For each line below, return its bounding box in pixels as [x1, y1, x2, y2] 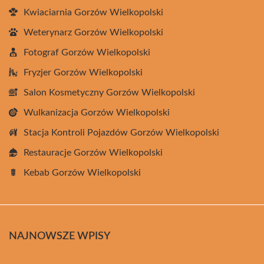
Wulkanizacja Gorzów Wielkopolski [24, 107, 170, 117]
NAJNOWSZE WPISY [9, 230, 110, 242]
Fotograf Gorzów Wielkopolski [24, 47, 150, 57]
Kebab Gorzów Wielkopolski [24, 167, 141, 177]
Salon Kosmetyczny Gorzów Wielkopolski [24, 87, 195, 97]
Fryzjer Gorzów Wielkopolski [24, 67, 143, 77]
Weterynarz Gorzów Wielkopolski [24, 27, 163, 37]
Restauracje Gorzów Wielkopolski [24, 147, 163, 157]
